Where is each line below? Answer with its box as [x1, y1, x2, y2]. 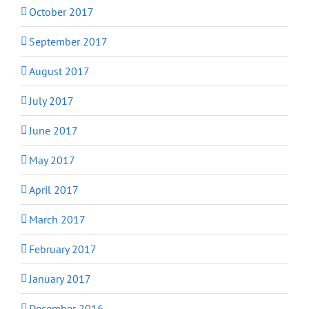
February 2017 [29, 241, 97, 256]
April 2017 [29, 182, 79, 197]
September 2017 [29, 34, 108, 48]
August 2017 [29, 63, 90, 78]
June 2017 [29, 123, 78, 137]
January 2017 [29, 271, 91, 286]
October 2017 [29, 4, 94, 19]
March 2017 [29, 212, 86, 226]
